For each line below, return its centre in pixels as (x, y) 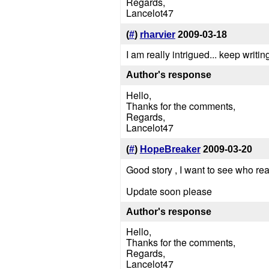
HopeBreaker (170, 149)
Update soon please (169, 191)
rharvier (157, 34)
